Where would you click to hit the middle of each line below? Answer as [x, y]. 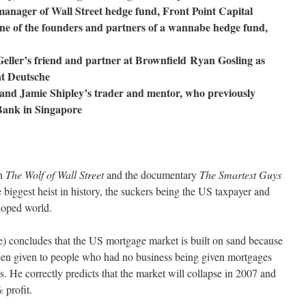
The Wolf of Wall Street [55, 175]
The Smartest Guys [240, 175]
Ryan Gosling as [227, 60]
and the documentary [152, 175]
